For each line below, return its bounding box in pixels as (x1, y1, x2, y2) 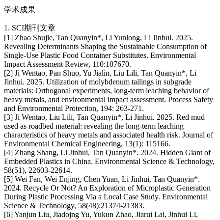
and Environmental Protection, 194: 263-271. (4, 104, 144, 113)
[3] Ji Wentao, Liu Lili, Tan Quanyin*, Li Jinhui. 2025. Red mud (4, 113, 205, 122)
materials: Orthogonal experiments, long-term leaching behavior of (4, 86, 209, 95)
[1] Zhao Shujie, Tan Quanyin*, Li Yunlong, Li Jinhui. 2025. (4, 33, 193, 42)
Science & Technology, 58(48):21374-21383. (4, 201, 144, 210)
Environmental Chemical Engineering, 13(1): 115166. (4, 139, 170, 148)
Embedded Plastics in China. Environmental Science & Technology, (4, 157, 215, 166)
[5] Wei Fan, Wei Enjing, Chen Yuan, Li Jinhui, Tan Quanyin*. (4, 175, 200, 184)
